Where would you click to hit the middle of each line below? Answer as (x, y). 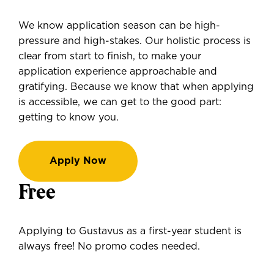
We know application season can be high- (119, 26)
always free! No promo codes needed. (109, 246)
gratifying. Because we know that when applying (136, 87)
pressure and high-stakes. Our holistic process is (135, 41)
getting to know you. (68, 117)
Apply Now (78, 161)
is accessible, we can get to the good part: (120, 102)
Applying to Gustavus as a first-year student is (130, 231)
